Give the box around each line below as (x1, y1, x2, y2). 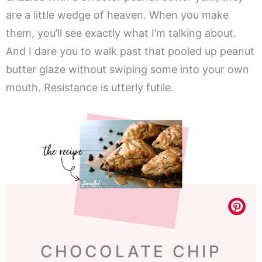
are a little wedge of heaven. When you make (6, 9, 229, 22)
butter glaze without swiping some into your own (6, 63, 249, 76)
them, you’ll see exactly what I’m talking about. (6, 27, 236, 40)
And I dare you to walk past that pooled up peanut (6, 45, 254, 58)
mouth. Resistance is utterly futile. (6, 81, 174, 94)
